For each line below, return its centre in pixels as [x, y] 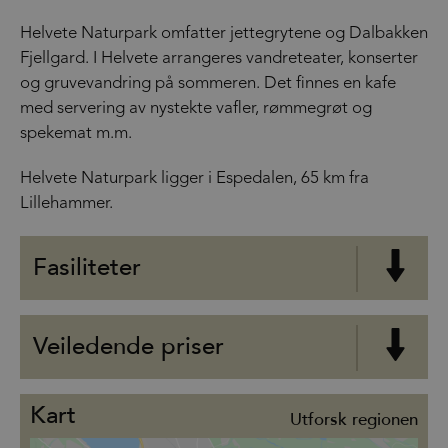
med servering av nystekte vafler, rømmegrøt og [196, 108]
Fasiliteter [87, 267]
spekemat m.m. [76, 133]
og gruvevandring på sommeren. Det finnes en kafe [208, 83]
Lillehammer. [68, 203]
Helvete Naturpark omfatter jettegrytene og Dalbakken [224, 33]
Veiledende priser [128, 346]
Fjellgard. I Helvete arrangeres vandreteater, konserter [219, 58]
